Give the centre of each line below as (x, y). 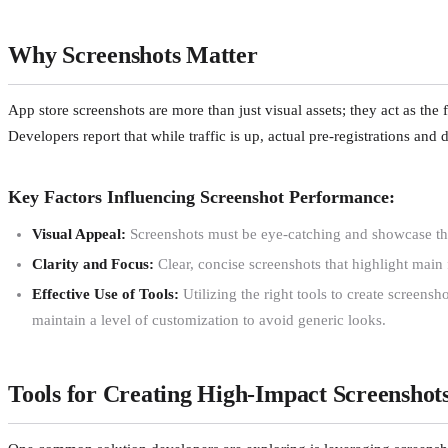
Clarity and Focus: (93, 263)
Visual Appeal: (79, 233)
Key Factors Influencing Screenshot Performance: (201, 196)
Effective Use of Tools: (105, 293)
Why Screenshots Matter (133, 54)
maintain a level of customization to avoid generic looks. (209, 319)
